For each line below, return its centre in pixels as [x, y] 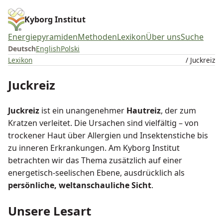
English [48, 49]
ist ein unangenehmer [83, 110]
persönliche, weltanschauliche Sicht [80, 185]
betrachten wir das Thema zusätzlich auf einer [95, 160]
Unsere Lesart [50, 211]
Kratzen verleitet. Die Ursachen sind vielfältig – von [103, 123]
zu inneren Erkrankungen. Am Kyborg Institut [94, 148]
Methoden [97, 37]
